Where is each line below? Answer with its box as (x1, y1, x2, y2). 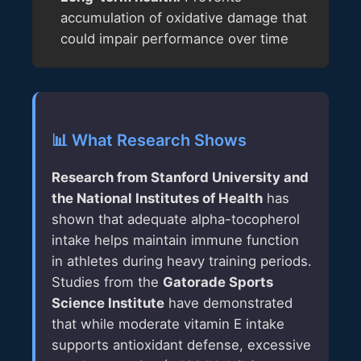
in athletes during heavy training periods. (52, 252, 312, 269)
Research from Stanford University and (52, 168, 309, 185)
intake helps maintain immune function (52, 231, 299, 248)
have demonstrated (164, 294, 293, 311)
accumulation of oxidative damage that (60, 9, 307, 26)
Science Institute (52, 294, 164, 311)
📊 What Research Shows (52, 130, 247, 150)
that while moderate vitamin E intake (52, 315, 284, 332)
